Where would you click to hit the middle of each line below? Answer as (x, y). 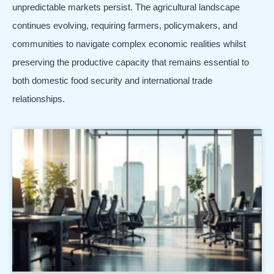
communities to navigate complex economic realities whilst (129, 43)
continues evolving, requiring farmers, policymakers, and (125, 25)
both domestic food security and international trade (112, 80)
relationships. (39, 98)
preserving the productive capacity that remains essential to (131, 62)
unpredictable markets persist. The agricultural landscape (126, 7)
